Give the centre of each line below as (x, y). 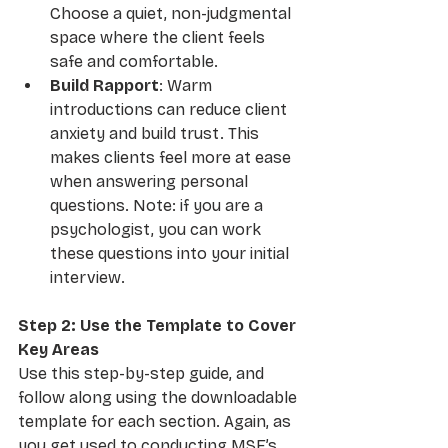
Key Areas (58, 349)
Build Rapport (104, 85)
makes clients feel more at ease (172, 157)
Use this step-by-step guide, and (143, 373)
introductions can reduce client (170, 109)
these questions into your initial (171, 253)
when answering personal (151, 181)
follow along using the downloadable (159, 397)
